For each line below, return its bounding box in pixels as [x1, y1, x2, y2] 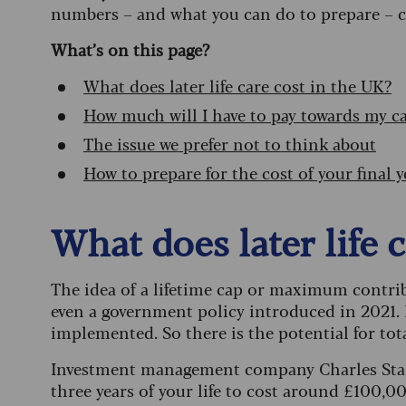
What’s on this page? [51, 37, 214, 61]
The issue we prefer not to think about [83, 131, 376, 155]
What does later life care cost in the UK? [83, 73, 391, 97]
